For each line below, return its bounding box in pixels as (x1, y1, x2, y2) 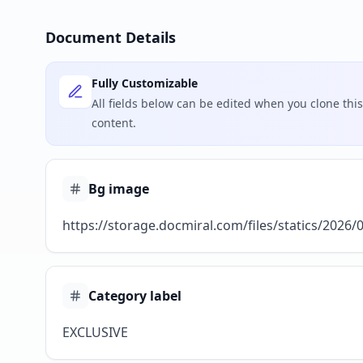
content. (92, 115, 136, 130)
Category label (88, 287, 181, 305)
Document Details (45, 28, 176, 47)
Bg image (88, 180, 149, 198)
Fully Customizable (92, 75, 198, 91)
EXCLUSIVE (62, 323, 128, 341)
